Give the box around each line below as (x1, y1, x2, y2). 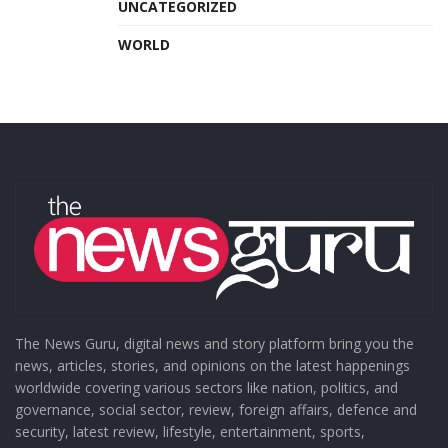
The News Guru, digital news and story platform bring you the (15, 334, 414, 354)
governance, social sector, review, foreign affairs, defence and (15, 400, 417, 420)
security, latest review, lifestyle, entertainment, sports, (15, 422, 365, 442)
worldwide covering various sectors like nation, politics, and (15, 378, 398, 398)
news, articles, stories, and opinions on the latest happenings (15, 356, 410, 376)
